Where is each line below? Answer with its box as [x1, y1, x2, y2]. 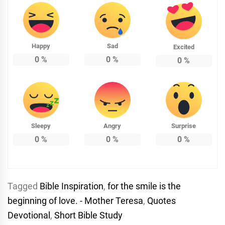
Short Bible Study [54, 210, 123, 221]
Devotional [8, 210, 50, 221]
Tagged [8, 181, 40, 192]
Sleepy [31, 122, 51, 130]
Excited [173, 43, 194, 51]
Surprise [171, 122, 196, 130]
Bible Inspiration [40, 181, 103, 192]
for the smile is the [107, 181, 181, 192]
